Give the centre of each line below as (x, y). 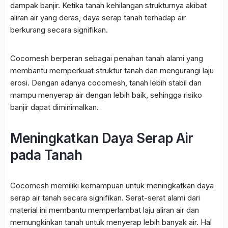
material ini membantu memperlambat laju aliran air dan (105, 210)
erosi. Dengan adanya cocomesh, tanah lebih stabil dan (106, 83)
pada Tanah (46, 155)
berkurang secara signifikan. (59, 30)
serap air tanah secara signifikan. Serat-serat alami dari (105, 198)
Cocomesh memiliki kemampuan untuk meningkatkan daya (112, 186)
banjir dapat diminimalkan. (54, 107)
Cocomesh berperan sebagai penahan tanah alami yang (107, 59)
